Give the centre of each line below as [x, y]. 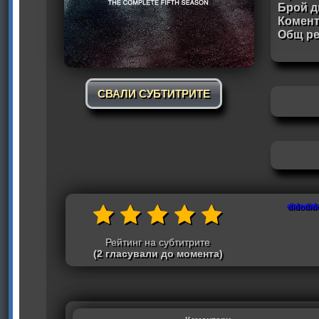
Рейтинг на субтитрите [158, 242]
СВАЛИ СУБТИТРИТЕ [154, 93]
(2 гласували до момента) [158, 253]
